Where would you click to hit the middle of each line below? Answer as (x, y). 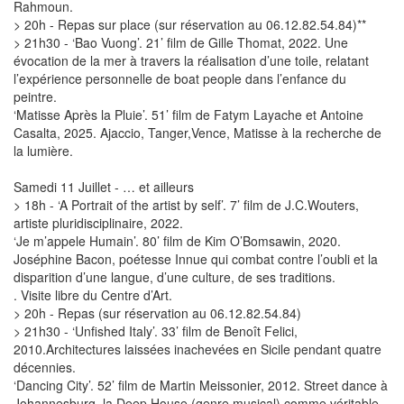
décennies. (45, 367)
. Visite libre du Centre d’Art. (93, 295)
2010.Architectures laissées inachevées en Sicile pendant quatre (197, 349)
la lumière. (43, 151)
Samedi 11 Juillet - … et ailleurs (104, 187)
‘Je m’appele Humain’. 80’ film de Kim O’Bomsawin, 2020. (177, 241)
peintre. (35, 97)
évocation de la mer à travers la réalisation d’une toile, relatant (191, 61)
